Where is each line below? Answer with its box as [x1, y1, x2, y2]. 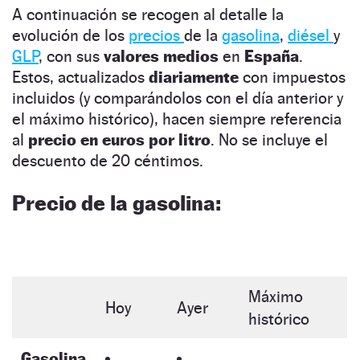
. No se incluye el [211, 129, 328, 149]
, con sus [39, 46, 104, 66]
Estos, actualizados [12, 67, 149, 87]
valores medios [104, 46, 219, 66]
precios [129, 25, 184, 45]
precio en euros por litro [28, 129, 211, 149]
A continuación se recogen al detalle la [12, 4, 284, 24]
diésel [288, 25, 333, 45]
